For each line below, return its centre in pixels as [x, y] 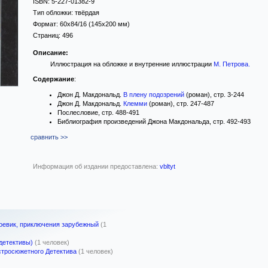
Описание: [51, 53]
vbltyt [167, 166]
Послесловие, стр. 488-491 [98, 112]
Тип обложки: [54, 13]
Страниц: [48, 35]
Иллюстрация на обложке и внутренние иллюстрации [132, 64]
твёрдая [87, 13]
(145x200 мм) [108, 24]
